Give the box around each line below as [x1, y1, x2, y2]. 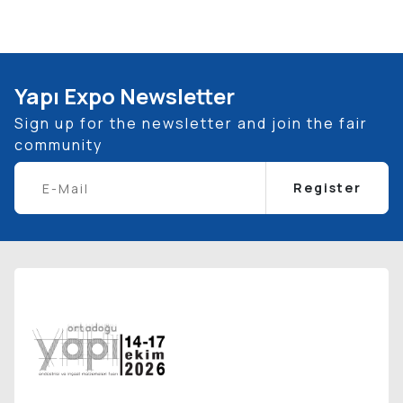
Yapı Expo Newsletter [14, 81, 235, 111]
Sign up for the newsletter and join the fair [14, 113, 368, 133]
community [14, 135, 103, 155]
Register [293, 179, 362, 196]
